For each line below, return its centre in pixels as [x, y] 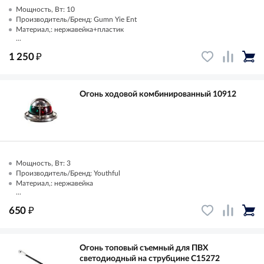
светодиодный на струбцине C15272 [150, 258]
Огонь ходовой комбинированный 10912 [158, 94]
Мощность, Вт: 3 [43, 163]
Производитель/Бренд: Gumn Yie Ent [76, 19]
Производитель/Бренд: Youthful [68, 173]
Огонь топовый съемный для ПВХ [144, 248]
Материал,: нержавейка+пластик [70, 29]
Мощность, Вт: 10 [45, 9]
